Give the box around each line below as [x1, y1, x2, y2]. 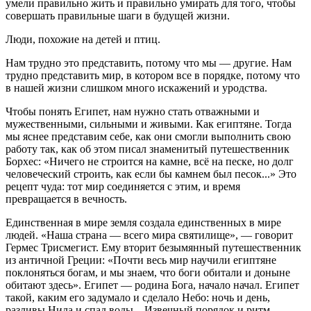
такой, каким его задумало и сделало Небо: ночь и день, [6, 291, 270, 303]
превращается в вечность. [6, 192, 127, 205]
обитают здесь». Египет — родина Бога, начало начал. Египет [6, 278, 299, 291]
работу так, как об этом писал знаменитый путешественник [6, 142, 289, 155]
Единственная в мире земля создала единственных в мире [6, 216, 281, 228]
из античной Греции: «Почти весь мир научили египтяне [6, 253, 276, 266]
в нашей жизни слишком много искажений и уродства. [6, 81, 267, 94]
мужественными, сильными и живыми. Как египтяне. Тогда [6, 117, 292, 130]
